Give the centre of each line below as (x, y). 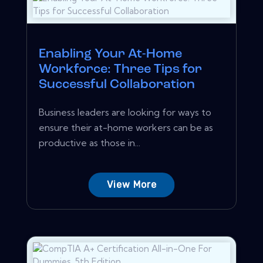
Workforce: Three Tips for (120, 69)
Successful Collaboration (117, 85)
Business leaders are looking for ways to (125, 112)
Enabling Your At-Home (110, 54)
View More (131, 184)
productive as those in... (90, 142)
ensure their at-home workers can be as (126, 127)
